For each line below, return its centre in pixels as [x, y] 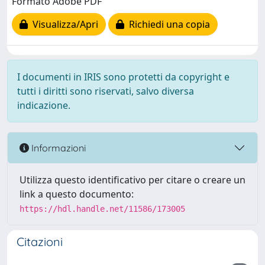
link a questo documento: [77, 194]
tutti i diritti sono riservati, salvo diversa [106, 91]
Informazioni [57, 148]
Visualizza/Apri [63, 25]
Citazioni [40, 242]
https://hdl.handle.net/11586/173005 [102, 209]
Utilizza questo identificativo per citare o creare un [132, 180]
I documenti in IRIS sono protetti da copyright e [123, 77]
